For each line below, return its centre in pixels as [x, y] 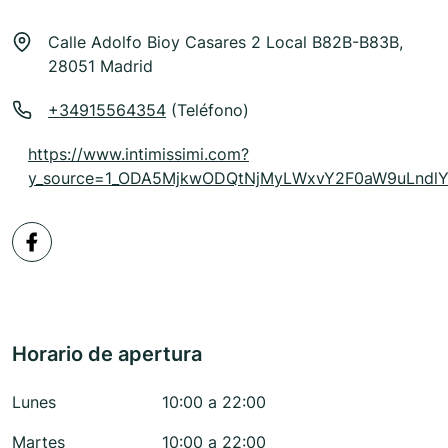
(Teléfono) [207, 110]
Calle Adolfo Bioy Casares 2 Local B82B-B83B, [225, 42]
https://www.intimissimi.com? [138, 154]
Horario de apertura [107, 354]
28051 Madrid [100, 66]
